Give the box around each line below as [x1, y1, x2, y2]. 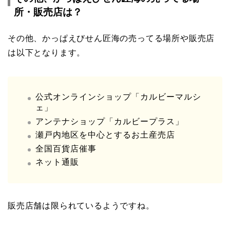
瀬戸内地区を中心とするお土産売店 [35, 130, 175, 140]
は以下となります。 [8, 48, 86, 57]
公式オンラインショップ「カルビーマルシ [35, 92, 201, 102]
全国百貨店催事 [35, 144, 97, 153]
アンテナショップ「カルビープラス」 [35, 117, 184, 126]
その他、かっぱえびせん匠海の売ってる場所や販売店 [8, 34, 215, 43]
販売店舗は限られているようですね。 [8, 201, 155, 210]
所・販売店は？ [14, 7, 82, 18]
